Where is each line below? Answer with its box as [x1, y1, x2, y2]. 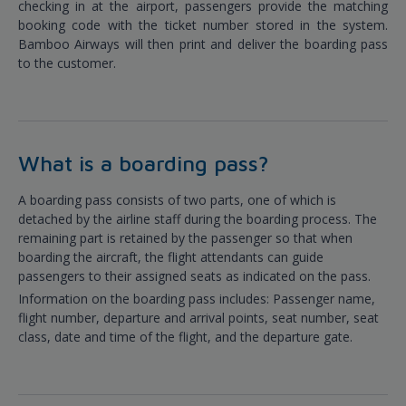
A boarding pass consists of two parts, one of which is [18, 191, 336, 209]
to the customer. [18, 54, 116, 72]
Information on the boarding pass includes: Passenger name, [18, 290, 375, 308]
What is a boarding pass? [18, 150, 269, 177]
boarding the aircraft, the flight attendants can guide [18, 248, 324, 266]
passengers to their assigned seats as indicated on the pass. [18, 267, 371, 285]
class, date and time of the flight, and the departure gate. [18, 328, 353, 346]
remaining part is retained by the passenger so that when [18, 229, 353, 247]
